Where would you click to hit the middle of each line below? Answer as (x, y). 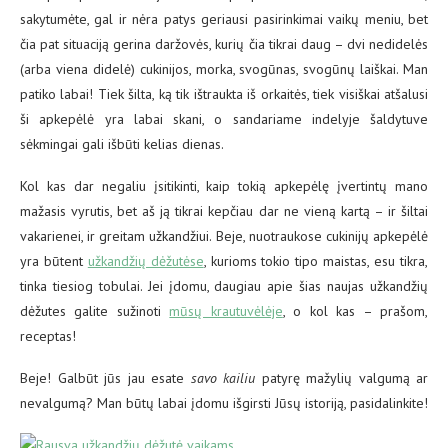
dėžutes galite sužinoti (95, 310)
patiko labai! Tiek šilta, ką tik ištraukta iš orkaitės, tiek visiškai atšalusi (224, 93)
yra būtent (54, 260)
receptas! (48, 335)
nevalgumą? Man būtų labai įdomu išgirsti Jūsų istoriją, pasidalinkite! (224, 402)
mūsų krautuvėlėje (226, 310)
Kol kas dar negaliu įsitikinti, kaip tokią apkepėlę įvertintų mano (224, 185)
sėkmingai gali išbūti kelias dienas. (122, 143)
